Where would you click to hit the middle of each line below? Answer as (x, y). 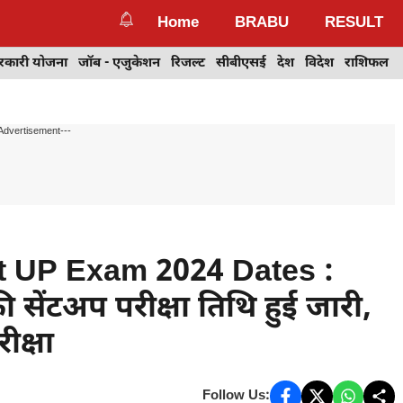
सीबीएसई (241, 63)
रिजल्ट (188, 63)
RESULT (354, 23)
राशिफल (367, 63)
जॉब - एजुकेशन (119, 63)
